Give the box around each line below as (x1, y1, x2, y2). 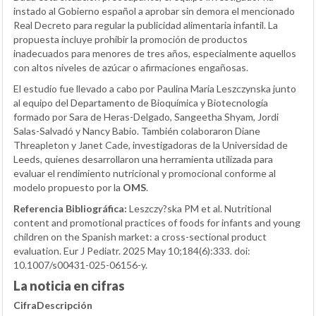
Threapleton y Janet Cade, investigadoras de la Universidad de (13, 138, 288, 151)
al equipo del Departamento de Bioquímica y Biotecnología (13, 96, 268, 109)
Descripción (37, 298, 92, 311)
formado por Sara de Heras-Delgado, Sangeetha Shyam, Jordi (13, 110, 279, 123)
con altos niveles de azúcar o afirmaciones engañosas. (13, 61, 248, 73)
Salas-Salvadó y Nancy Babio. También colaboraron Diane (13, 124, 260, 137)
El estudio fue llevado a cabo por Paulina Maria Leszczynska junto (13, 82, 296, 95)
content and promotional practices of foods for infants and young (13, 216, 300, 229)
